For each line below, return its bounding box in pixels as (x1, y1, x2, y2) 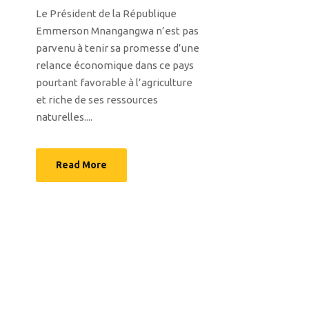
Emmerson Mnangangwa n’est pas (36, 25, 199, 37)
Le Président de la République (36, 8, 177, 20)
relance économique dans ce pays (36, 59, 194, 72)
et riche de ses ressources (36, 94, 158, 106)
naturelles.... (36, 111, 92, 123)
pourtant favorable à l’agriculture (36, 77, 192, 89)
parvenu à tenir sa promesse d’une (36, 42, 199, 54)
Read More (56, 159, 107, 171)
